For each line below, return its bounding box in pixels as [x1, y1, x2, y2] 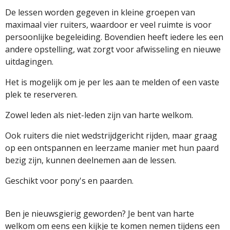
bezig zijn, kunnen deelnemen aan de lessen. [5, 155, 176, 166]
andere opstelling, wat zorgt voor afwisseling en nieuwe [5, 44, 221, 55]
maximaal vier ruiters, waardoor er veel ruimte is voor [5, 19, 212, 30]
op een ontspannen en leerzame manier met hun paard [5, 142, 219, 154]
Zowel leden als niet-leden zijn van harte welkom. [5, 109, 193, 121]
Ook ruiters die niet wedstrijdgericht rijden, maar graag [5, 130, 217, 141]
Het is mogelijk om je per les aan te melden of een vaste [5, 76, 219, 88]
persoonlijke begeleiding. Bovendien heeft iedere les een [5, 31, 223, 43]
